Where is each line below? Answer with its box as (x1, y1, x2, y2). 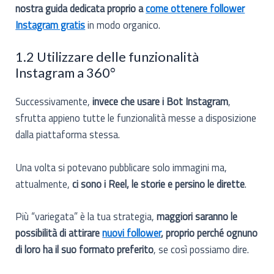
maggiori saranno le (157, 208, 238, 224)
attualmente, (15, 176, 70, 191)
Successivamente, (15, 94, 93, 109)
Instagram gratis (15, 17, 86, 33)
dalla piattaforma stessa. (15, 127, 120, 143)
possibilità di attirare (15, 224, 103, 240)
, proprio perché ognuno (161, 224, 258, 240)
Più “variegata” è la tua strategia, (15, 208, 157, 224)
